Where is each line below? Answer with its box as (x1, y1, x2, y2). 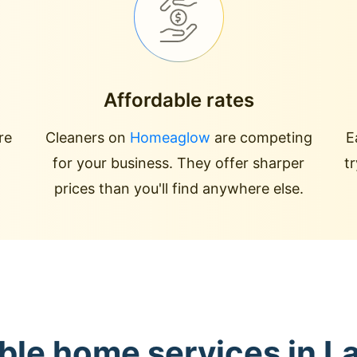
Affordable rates (103, 88, 254, 112)
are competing (210, 129, 312, 146)
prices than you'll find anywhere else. (53, 180, 304, 197)
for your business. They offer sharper (53, 155, 304, 171)
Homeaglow (129, 129, 210, 146)
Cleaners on (45, 129, 130, 146)
